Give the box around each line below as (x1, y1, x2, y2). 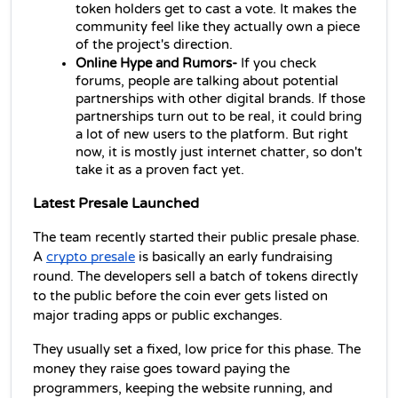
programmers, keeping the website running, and (33, 380, 332, 396)
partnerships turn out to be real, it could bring (76, 108, 362, 124)
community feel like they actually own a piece (76, 19, 360, 35)
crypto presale (46, 249, 135, 265)
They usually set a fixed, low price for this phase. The (33, 341, 361, 357)
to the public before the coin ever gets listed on (33, 288, 328, 304)
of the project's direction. (76, 36, 233, 52)
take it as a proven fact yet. (76, 162, 244, 178)
